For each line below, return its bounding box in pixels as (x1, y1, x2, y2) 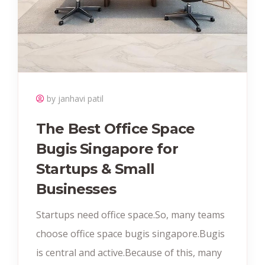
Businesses (36, 180, 116, 198)
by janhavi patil (47, 92, 104, 104)
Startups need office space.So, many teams (36, 208, 225, 221)
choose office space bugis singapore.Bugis (36, 227, 225, 240)
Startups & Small (36, 160, 155, 177)
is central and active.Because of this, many (36, 245, 222, 259)
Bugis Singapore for (36, 140, 178, 157)
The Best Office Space (36, 119, 195, 137)
